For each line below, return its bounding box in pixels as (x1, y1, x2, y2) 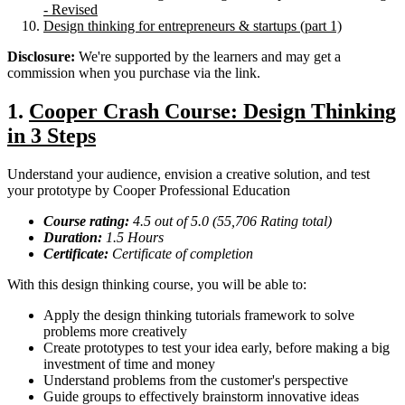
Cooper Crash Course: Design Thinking (29, 99, 396, 123)
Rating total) (257, 212, 332, 229)
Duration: (43, 229, 102, 245)
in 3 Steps (7, 123, 96, 147)
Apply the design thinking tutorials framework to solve (43, 306, 354, 323)
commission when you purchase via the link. (7, 65, 260, 81)
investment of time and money (43, 355, 215, 372)
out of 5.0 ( (151, 212, 217, 229)
